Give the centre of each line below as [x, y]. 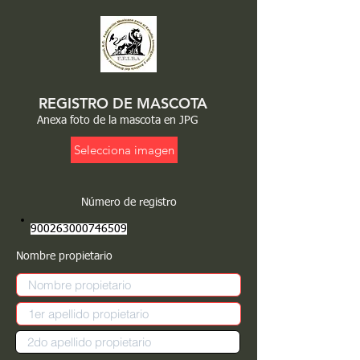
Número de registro [129, 202]
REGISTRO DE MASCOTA [123, 103]
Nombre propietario [64, 256]
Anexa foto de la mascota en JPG [117, 121]
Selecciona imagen [124, 150]
